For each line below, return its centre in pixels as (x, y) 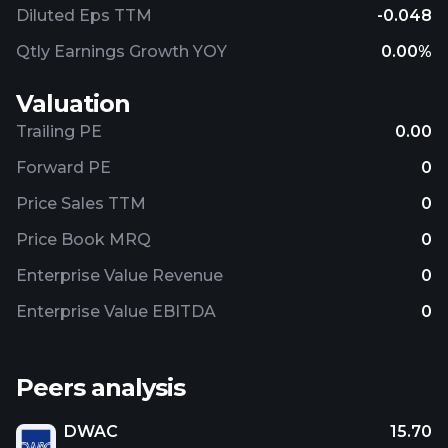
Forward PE (63, 167)
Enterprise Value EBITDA (116, 311)
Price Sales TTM (81, 203)
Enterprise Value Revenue (119, 275)
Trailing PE (59, 131)
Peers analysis (100, 387)
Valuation (73, 103)
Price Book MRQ (83, 239)
